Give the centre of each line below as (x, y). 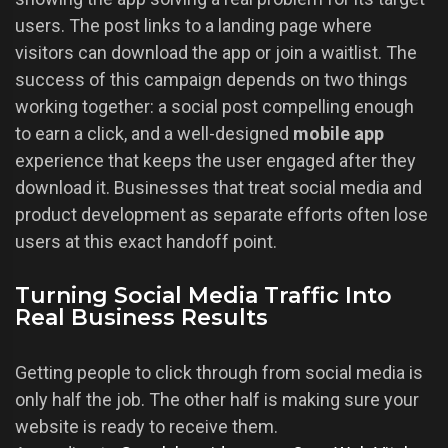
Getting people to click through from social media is (219, 373)
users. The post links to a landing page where (193, 26)
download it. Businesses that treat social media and (218, 188)
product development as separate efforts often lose (221, 215)
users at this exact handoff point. (146, 242)
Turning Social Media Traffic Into (203, 296)
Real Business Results (141, 318)
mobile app (338, 134)
